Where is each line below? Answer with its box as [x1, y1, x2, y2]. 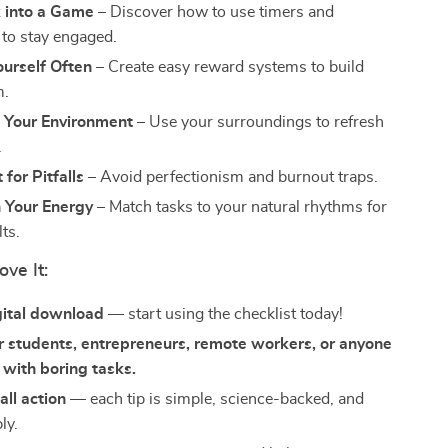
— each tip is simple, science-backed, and [66, 391, 365, 407]
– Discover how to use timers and [94, 4, 335, 20]
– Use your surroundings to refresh [133, 114, 385, 130]
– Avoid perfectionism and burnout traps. [84, 169, 379, 185]
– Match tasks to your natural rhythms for [93, 199, 388, 215]
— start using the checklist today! [104, 306, 344, 322]
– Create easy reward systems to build [92, 59, 365, 75]
